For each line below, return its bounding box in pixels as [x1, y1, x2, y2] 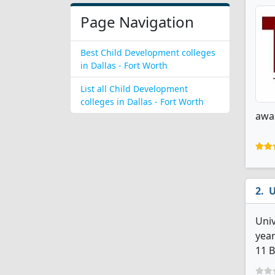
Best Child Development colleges [80, 47, 215, 58]
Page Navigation [80, 12, 194, 32]
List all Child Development [80, 83, 188, 95]
